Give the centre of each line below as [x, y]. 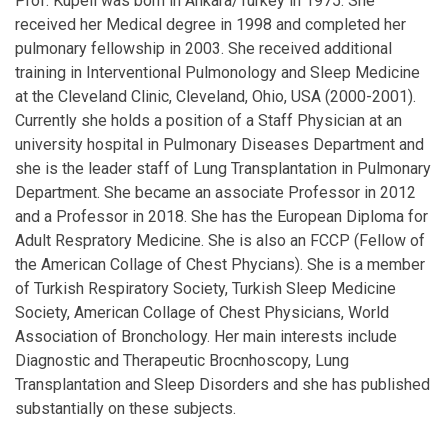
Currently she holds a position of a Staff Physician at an [208, 121]
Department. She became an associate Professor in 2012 [215, 193]
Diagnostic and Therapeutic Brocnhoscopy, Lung [182, 361]
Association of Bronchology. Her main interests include [206, 337]
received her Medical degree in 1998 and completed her [210, 25]
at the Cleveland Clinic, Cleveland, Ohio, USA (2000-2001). [215, 97]
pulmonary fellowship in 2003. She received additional [203, 49]
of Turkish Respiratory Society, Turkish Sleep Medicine [205, 289]
